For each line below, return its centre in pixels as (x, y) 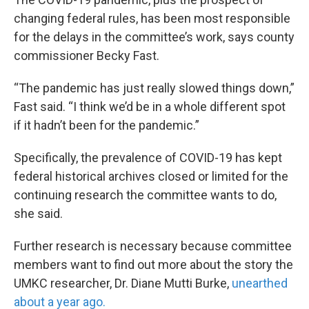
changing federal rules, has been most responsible (152, 18)
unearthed (260, 283)
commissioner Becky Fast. (87, 56)
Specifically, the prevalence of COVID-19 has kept (148, 158)
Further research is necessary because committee (153, 246)
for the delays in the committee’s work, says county (154, 37)
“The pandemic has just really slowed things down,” (154, 88)
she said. (38, 213)
